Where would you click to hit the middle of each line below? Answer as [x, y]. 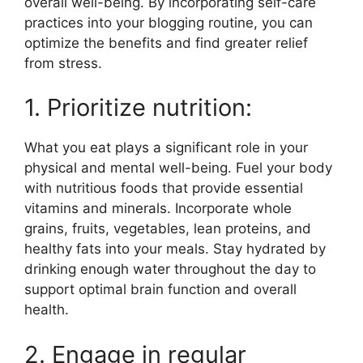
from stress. [63, 63]
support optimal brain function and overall [160, 290]
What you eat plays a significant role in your [166, 148]
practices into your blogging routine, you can [169, 22]
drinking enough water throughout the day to [170, 269]
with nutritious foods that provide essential [164, 188]
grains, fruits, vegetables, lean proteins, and [168, 229]
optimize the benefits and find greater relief [166, 43]
